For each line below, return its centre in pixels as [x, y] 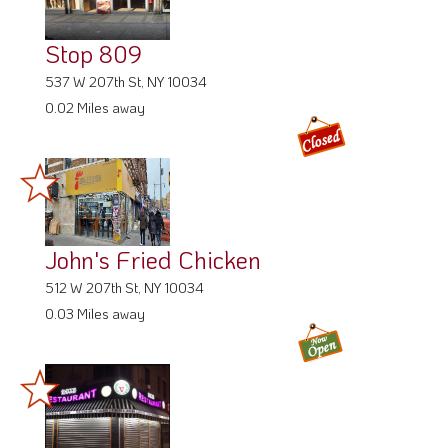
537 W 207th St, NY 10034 [126, 81]
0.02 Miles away [95, 107]
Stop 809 [93, 53]
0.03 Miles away [95, 313]
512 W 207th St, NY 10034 [124, 287]
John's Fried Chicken [153, 259]
